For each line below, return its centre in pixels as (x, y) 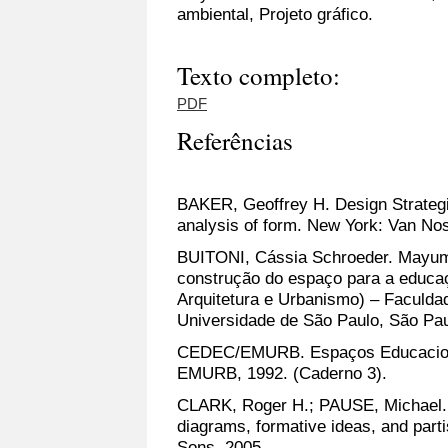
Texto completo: (258, 75)
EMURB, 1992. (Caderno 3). (282, 373)
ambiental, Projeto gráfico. (275, 14)
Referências (235, 141)
